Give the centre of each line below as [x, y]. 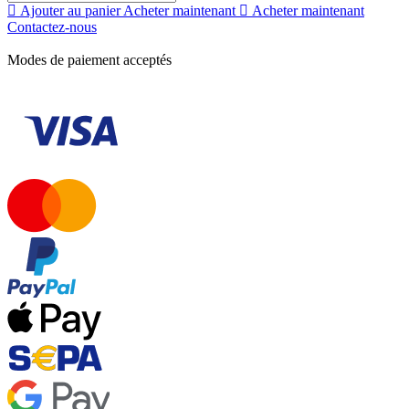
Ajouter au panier [70, 11]
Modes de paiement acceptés [89, 60]
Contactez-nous [52, 27]
